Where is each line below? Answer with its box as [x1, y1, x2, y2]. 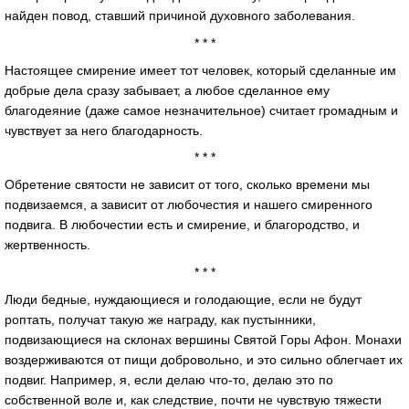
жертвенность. [5, 237, 90, 253]
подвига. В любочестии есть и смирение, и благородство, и [5, 217, 360, 233]
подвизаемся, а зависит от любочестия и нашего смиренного [5, 197, 372, 213]
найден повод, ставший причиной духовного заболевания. [5, 8, 355, 24]
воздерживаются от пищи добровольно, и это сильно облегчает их [5, 351, 403, 367]
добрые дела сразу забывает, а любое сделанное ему [5, 82, 330, 98]
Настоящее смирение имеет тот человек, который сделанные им [5, 62, 396, 78]
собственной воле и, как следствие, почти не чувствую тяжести [5, 392, 382, 407]
